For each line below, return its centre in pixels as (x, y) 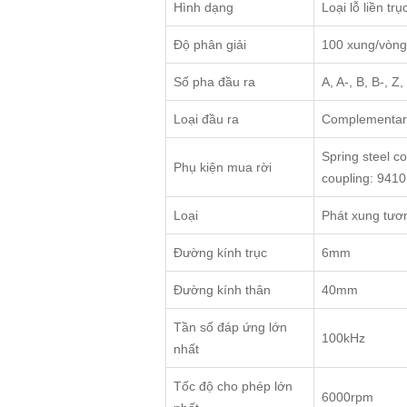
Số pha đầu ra (214, 82)
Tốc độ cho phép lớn (233, 387)
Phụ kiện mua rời (223, 168)
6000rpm (347, 397)
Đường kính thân (222, 290)
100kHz (343, 338)
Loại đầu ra (206, 119)
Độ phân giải (210, 45)
